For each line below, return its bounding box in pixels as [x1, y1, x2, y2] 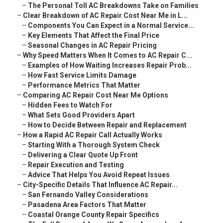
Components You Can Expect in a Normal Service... [28, 21, 194, 30]
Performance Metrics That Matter [28, 81, 140, 90]
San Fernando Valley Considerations [28, 191, 148, 199]
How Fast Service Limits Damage [28, 71, 136, 80]
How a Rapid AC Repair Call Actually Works [23, 131, 162, 139]
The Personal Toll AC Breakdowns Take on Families [28, 1, 199, 10]
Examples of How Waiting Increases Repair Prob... [28, 61, 192, 70]
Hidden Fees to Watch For [28, 101, 112, 110]
